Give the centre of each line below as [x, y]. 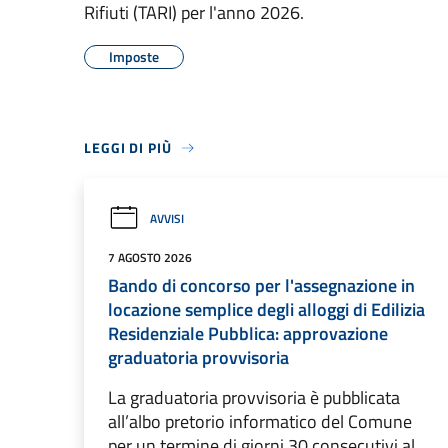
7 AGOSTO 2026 [150, 257]
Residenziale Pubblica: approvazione [248, 333]
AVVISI [167, 218]
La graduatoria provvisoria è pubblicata [254, 397]
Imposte [134, 56]
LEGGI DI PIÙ [128, 147]
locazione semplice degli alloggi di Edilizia [266, 309]
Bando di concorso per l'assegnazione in [261, 285]
